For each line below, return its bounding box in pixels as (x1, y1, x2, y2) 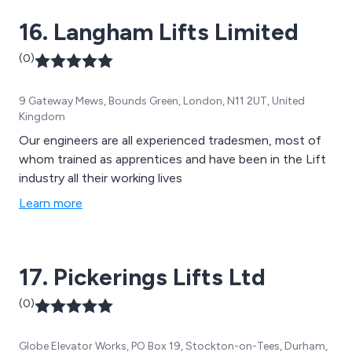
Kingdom (19, 110, 65, 124)
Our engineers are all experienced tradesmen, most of (19, 133, 321, 148)
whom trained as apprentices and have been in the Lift (19, 152, 326, 167)
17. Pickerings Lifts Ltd (19, 262, 266, 292)
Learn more (19, 196, 82, 211)
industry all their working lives (19, 170, 182, 186)
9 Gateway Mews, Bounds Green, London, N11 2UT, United (19, 94, 305, 108)
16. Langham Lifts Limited (19, 17, 299, 47)
